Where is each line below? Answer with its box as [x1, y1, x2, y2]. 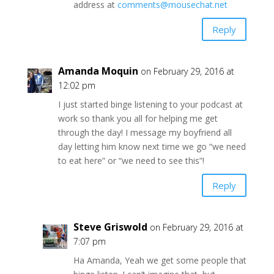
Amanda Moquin [57, 64, 138, 78]
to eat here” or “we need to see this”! [57, 155, 204, 167]
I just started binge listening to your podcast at [57, 98, 243, 111]
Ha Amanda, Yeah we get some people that [73, 254, 246, 267]
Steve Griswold [73, 220, 147, 234]
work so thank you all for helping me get [57, 113, 218, 125]
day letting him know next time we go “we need [57, 141, 246, 153]
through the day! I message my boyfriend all [57, 127, 232, 139]
